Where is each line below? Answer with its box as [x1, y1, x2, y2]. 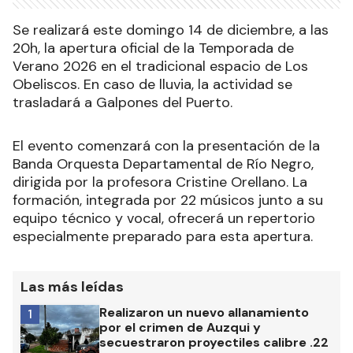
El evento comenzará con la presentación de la [13, 136, 320, 155]
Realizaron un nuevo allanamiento [99, 303, 309, 321]
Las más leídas [20, 277, 124, 296]
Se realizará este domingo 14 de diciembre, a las [13, 20, 329, 39]
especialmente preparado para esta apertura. [13, 226, 313, 246]
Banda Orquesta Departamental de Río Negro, [13, 154, 314, 173]
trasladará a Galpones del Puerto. [13, 92, 232, 112]
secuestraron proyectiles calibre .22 [99, 333, 329, 351]
